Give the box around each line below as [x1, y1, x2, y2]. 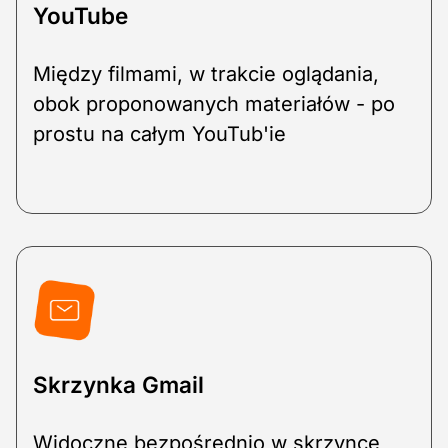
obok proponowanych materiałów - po [33, 92, 395, 117]
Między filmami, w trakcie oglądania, [33, 62, 379, 87]
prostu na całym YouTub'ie [33, 122, 286, 147]
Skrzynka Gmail [33, 371, 204, 399]
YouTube [33, 2, 128, 30]
